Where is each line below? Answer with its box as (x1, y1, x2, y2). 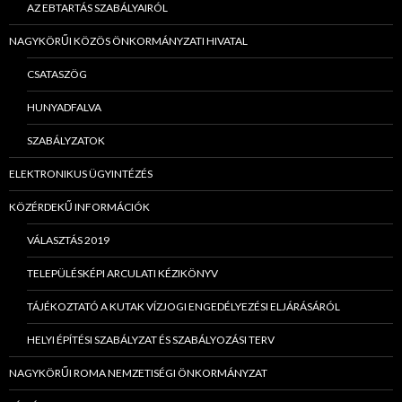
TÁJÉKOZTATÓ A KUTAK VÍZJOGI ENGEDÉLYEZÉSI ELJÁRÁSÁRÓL (27, 299, 340, 313)
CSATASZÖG (27, 66, 87, 81)
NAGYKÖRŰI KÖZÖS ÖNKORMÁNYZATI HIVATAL (9, 33, 248, 48)
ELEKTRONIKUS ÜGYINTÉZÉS (9, 166, 153, 180)
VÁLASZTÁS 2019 (27, 232, 109, 247)
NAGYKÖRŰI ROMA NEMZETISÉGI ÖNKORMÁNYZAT (9, 365, 267, 380)
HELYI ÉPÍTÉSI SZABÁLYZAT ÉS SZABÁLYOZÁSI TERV (27, 332, 275, 346)
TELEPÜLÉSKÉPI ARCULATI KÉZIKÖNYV (27, 266, 218, 280)
